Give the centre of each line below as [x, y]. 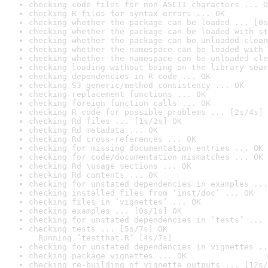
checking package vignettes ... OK [108, 256]
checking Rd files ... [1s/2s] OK [105, 121]
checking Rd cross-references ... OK [112, 139]
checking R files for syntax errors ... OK [127, 13]
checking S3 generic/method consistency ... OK [136, 85]
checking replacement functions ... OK [117, 94]
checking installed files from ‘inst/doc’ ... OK [141, 193]
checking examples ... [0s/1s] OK [105, 211]
